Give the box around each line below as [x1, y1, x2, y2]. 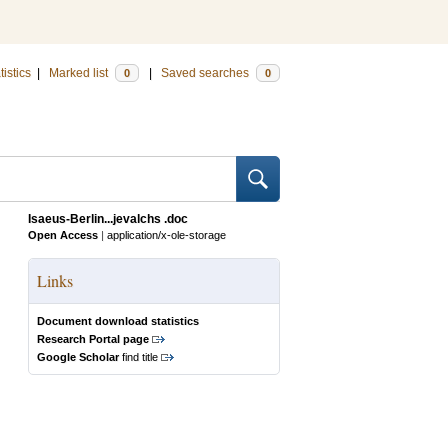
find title [119, 351, 158, 363]
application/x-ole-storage [107, 229, 226, 241]
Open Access [28, 229, 98, 241]
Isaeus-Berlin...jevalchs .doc [28, 212, 188, 226]
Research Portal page [37, 333, 149, 345]
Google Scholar [37, 351, 119, 363]
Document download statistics [37, 315, 199, 327]
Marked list [49, 66, 111, 80]
